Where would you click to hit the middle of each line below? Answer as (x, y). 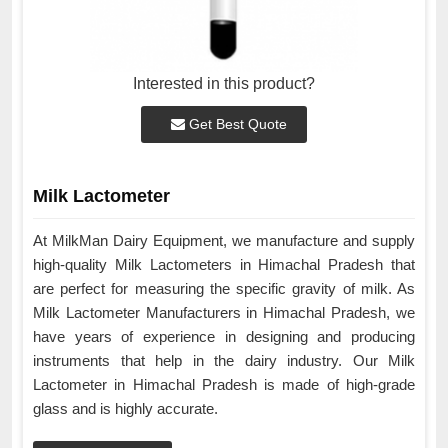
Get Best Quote (236, 124)
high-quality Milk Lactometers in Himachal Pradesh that (224, 265)
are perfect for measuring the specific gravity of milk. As (224, 289)
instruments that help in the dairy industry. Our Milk (224, 361)
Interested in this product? (224, 83)
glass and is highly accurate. (127, 409)
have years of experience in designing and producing (224, 337)
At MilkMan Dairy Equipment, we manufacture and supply (224, 241)
